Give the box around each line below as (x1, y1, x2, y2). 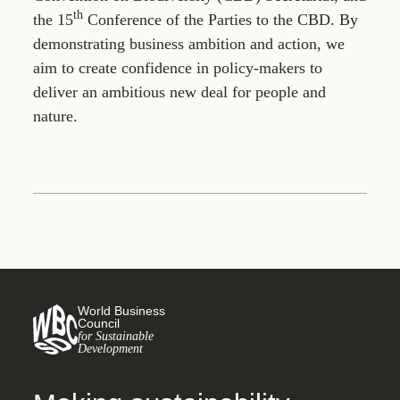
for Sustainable (78, 329, 154, 344)
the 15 (33, 11, 73, 29)
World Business (78, 304, 165, 319)
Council (78, 316, 120, 331)
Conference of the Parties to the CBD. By (83, 11, 358, 29)
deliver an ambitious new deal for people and (33, 83, 326, 101)
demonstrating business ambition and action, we (33, 35, 345, 53)
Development (78, 341, 143, 356)
